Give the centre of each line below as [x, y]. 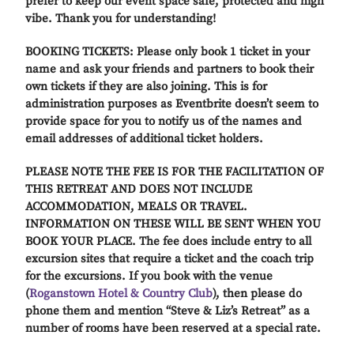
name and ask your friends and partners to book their [170, 69]
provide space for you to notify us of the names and [164, 121]
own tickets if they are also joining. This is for [147, 86]
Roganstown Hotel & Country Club [121, 293]
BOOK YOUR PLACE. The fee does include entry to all [169, 241]
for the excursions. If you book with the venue [149, 276]
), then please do [258, 293]
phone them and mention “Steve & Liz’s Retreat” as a [168, 311]
